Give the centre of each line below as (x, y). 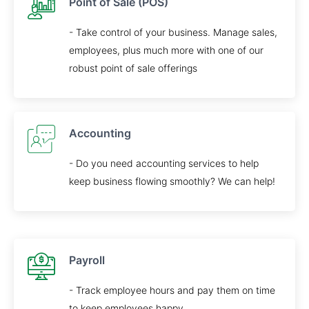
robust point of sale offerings (133, 68)
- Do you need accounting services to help (164, 163)
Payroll (87, 260)
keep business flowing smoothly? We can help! (172, 181)
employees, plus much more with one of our (166, 50)
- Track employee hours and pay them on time (172, 290)
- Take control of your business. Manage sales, (173, 32)
